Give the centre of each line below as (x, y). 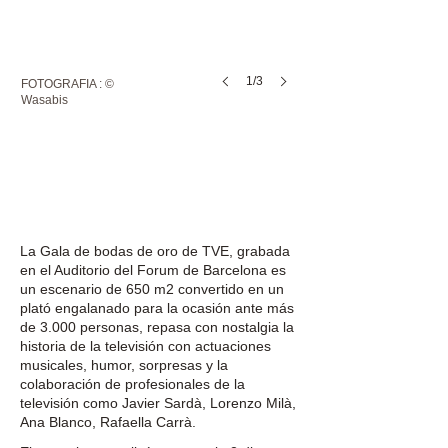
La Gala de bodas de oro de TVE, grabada (155, 251)
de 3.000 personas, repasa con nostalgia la (157, 327)
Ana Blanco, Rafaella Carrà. (108, 422)
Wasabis (44, 100)
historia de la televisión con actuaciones (145, 346)
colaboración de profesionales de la (132, 384)
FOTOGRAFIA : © (67, 84)
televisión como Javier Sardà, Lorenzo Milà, (158, 403)
